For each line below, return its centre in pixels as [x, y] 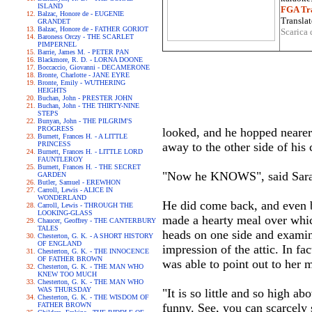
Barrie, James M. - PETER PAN [83, 52]
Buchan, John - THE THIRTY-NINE [88, 106]
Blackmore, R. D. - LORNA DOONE [90, 60]
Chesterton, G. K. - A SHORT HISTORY [95, 236]
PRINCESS [54, 144]
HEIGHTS [52, 90]
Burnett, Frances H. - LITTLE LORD [90, 151]
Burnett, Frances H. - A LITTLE [83, 136]
